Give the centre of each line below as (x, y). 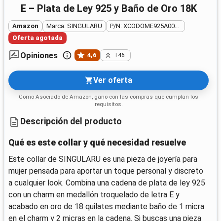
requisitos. (109, 104)
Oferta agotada (37, 38)
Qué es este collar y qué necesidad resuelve (97, 142)
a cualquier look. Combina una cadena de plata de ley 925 (107, 183)
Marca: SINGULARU (74, 26)
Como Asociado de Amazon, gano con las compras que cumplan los (109, 96)
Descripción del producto (71, 122)
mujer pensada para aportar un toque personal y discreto (106, 171)
